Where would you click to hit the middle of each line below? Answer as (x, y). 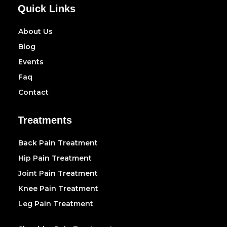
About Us (35, 31)
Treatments (45, 120)
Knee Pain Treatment (58, 188)
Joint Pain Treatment (58, 173)
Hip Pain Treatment (55, 158)
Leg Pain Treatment (56, 203)
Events (31, 62)
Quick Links (47, 8)
